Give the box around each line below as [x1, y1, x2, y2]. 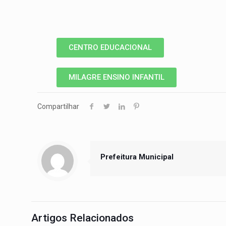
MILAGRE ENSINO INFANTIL [69, 73, 164, 82]
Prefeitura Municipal [100, 152, 174, 161]
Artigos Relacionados [31, 212, 134, 224]
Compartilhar [37, 102, 80, 110]
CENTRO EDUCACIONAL [69, 43, 152, 52]
